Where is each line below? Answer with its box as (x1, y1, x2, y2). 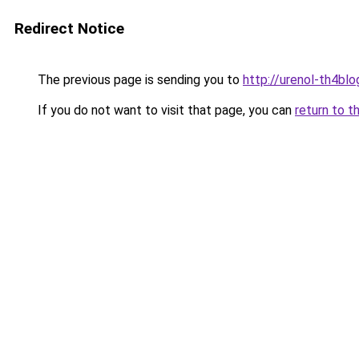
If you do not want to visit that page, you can (34, 103, 295, 118)
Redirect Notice (14, 19, 124, 38)
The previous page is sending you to (34, 72, 243, 87)
